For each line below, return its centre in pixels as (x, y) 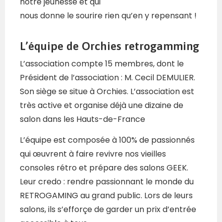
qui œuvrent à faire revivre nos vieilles (93, 154)
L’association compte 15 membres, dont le (102, 64)
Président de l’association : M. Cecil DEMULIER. (108, 78)
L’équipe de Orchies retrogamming (110, 46)
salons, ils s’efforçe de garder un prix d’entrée (108, 210)
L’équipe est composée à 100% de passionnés (107, 140)
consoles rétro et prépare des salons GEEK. (104, 168)
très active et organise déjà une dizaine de (102, 106)
